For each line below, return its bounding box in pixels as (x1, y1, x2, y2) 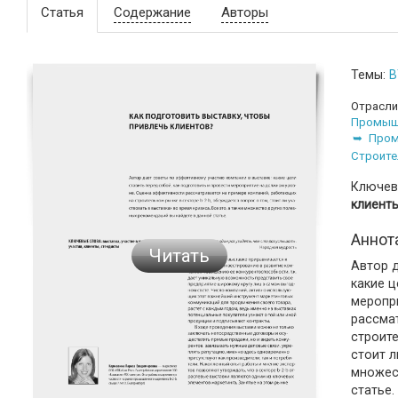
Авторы (221, 4, 268, 20)
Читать (148, 245, 210, 267)
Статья (41, 4, 84, 20)
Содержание (114, 4, 191, 20)
